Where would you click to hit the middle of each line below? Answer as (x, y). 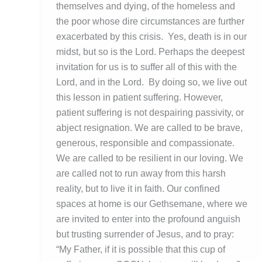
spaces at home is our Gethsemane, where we (152, 204)
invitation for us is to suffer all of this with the (146, 67)
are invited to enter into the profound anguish (148, 219)
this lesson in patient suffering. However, (139, 98)
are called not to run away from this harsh (141, 174)
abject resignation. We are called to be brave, (149, 128)
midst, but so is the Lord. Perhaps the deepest (150, 52)
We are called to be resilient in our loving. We (150, 158)
